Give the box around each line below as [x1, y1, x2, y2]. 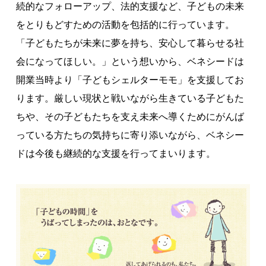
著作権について [104, 8, 162, 18]
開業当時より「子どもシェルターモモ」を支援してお [15, 74, 244, 85]
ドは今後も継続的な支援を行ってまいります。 [15, 148, 216, 159]
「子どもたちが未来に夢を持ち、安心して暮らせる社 [15, 37, 244, 49]
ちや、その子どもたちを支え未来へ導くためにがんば [15, 111, 244, 122]
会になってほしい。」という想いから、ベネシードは [15, 56, 244, 67]
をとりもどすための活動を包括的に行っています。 [15, 19, 235, 30]
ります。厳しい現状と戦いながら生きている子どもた [15, 93, 244, 104]
